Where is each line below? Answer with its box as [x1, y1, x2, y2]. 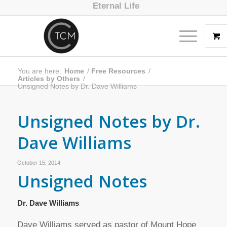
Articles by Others [17, 74, 80, 83]
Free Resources [91, 67, 145, 75]
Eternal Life [92, 1, 139, 11]
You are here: [17, 67, 61, 75]
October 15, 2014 [17, 160, 60, 166]
